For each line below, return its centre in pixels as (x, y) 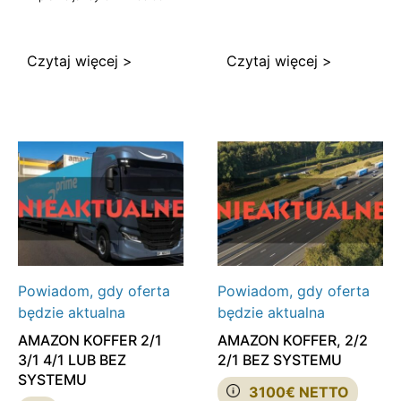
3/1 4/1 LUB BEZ (72, 360)
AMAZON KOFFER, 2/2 (292, 341)
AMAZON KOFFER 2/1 (90, 341)
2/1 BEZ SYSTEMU (279, 360)
